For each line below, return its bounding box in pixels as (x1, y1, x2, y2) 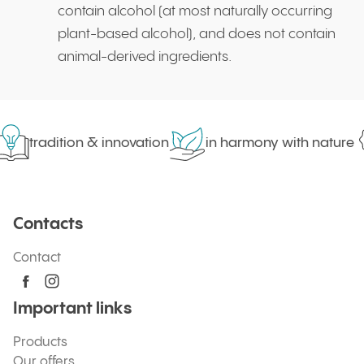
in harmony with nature (197, 135, 347, 150)
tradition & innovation (21, 135, 162, 150)
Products (13, 336, 67, 349)
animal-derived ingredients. (58, 50, 232, 64)
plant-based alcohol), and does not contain (58, 27, 336, 41)
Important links (13, 301, 132, 318)
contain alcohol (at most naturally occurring (58, 4, 332, 19)
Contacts (13, 216, 83, 233)
